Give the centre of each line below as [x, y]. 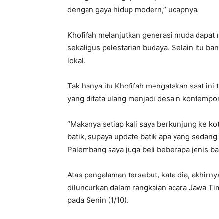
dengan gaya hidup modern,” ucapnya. [133, 10]
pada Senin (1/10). [98, 200]
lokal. [77, 61]
